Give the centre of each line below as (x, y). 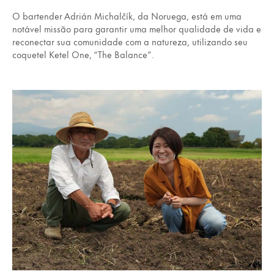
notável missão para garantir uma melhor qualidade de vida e (137, 29)
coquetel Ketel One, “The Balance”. (83, 54)
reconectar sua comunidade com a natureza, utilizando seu (130, 42)
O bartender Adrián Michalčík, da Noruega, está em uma (127, 16)
